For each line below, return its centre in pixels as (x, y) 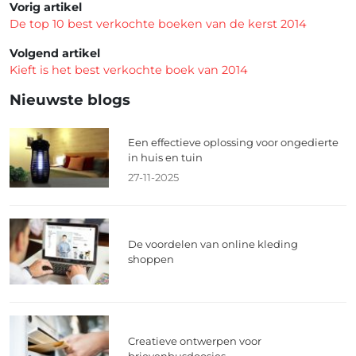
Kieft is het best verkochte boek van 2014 (129, 70)
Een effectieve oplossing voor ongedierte (234, 142)
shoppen (151, 259)
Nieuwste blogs (70, 99)
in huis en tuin (166, 157)
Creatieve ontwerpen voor (195, 341)
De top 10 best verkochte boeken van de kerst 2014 (158, 23)
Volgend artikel (55, 53)
